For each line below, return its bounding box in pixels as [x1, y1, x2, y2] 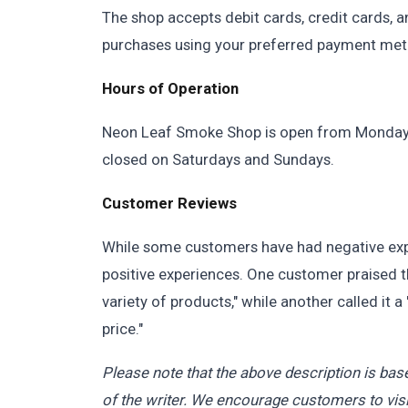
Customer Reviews [102, 194, 237, 212]
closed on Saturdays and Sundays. [102, 150, 334, 168]
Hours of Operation [102, 79, 239, 97]
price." [102, 320, 143, 338]
